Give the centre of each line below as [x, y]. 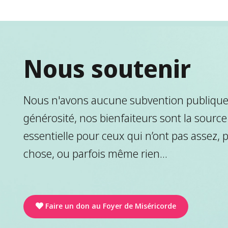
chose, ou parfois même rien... [95, 153]
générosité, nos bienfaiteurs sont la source [125, 118]
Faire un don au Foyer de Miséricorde [110, 206]
